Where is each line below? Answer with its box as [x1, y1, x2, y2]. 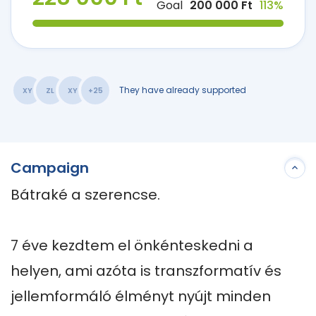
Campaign [11, 158, 89, 178]
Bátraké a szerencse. [11, 185, 160, 205]
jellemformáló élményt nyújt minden [11, 286, 271, 306]
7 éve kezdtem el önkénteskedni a [11, 236, 253, 255]
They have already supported [119, 84, 246, 96]
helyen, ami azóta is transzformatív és [11, 261, 281, 281]
